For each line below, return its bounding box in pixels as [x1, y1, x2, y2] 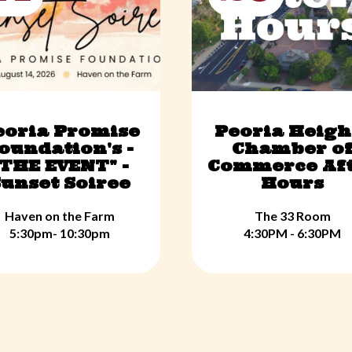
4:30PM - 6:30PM [244, 225, 341, 240]
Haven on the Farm [5, 208, 115, 223]
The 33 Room [254, 208, 331, 223]
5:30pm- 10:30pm [9, 225, 110, 240]
